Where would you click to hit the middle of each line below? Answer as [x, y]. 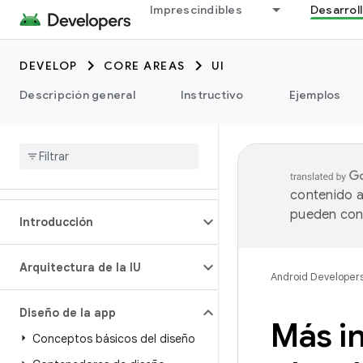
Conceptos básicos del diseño [114, 339]
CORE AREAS [144, 66]
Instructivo [212, 95]
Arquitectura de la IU [80, 267]
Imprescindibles [196, 10]
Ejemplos [315, 95]
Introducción [56, 222]
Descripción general [77, 95]
